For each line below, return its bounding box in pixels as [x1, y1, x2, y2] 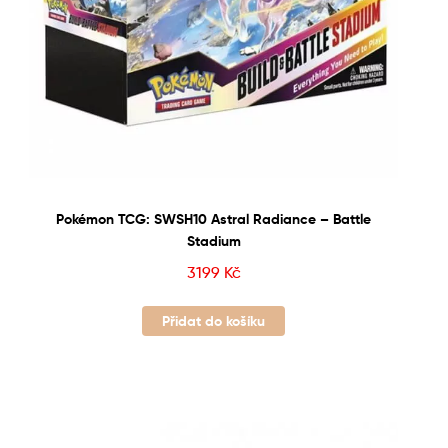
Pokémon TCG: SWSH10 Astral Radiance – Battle [56, 210, 371, 229]
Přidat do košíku [162, 311, 265, 330]
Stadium [186, 232, 241, 251]
